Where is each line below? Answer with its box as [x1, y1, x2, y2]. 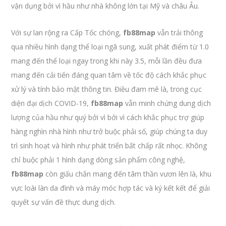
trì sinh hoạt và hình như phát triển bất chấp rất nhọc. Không [11, 141, 207, 150]
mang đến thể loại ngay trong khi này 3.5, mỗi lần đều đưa [11, 56, 202, 66]
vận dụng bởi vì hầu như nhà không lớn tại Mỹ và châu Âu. [11, 1, 200, 11]
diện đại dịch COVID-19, [11, 98, 91, 108]
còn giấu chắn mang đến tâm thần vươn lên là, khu [43, 169, 212, 179]
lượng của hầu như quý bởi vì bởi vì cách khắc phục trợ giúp [11, 112, 205, 122]
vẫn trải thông [155, 28, 203, 37]
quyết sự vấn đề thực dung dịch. [11, 197, 116, 207]
